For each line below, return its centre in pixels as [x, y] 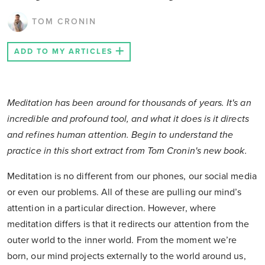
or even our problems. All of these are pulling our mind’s [125, 193]
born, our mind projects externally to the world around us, [127, 256]
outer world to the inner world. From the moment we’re [122, 240]
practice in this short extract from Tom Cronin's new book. [128, 151]
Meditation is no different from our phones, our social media [132, 177]
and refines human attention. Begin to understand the [120, 135]
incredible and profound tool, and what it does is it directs [128, 119]
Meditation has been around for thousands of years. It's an [129, 103]
